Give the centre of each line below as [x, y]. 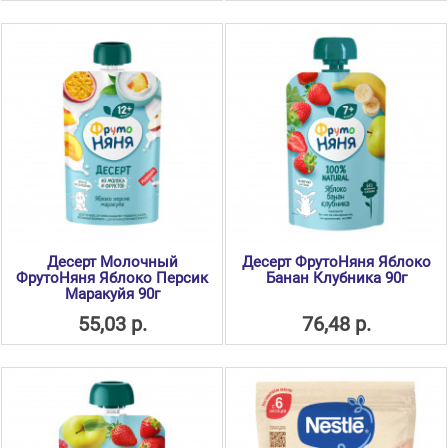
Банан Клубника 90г [336, 278]
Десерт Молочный [112, 262]
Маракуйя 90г [112, 294]
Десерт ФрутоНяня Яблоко [336, 262]
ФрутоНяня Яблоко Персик [112, 278]
